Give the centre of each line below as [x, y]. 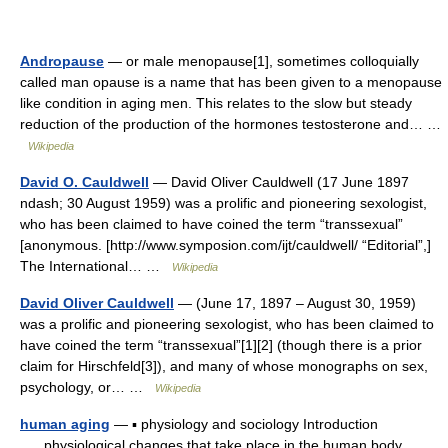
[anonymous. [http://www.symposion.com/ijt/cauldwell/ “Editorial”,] [225, 245]
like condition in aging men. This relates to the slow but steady [216, 103]
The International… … [96, 266]
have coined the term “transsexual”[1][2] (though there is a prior [221, 345]
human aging [65, 424]
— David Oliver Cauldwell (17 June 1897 [279, 182]
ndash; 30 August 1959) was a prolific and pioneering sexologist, [223, 203]
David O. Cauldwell [84, 182]
